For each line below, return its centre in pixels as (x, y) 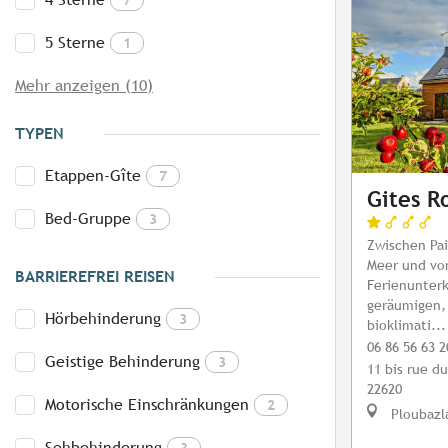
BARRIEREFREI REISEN (95, 277)
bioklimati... (406, 325)
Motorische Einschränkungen (147, 405)
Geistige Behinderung (122, 362)
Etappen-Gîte (93, 176)
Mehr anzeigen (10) (84, 86)
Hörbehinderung (103, 319)
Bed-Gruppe (88, 219)
